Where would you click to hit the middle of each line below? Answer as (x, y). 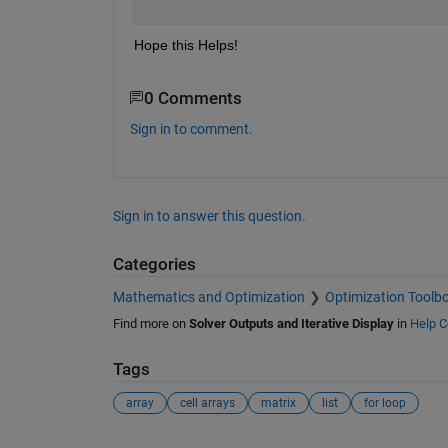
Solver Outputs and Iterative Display (291, 323)
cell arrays (207, 403)
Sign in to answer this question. (209, 216)
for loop (384, 403)
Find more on (150, 323)
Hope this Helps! (185, 44)
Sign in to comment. (191, 129)
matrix (278, 403)
